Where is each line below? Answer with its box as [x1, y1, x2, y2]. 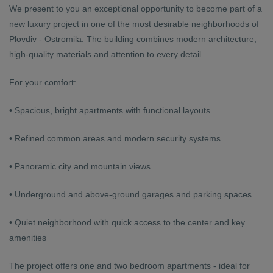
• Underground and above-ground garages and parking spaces [9, 190, 252, 199]
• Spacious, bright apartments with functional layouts [9, 105, 210, 115]
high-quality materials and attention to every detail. [9, 49, 204, 59]
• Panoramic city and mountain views [9, 161, 151, 171]
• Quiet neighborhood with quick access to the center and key [9, 218, 245, 227]
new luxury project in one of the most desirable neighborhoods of [9, 19, 259, 29]
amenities [9, 233, 46, 243]
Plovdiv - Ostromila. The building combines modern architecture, [9, 34, 257, 44]
